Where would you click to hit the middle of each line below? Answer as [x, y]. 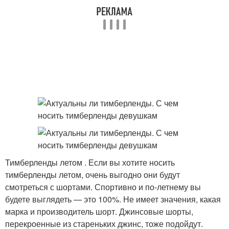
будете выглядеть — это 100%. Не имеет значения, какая [113, 199]
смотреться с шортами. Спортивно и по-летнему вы [103, 187]
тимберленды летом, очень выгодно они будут [93, 175]
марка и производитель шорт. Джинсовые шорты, [99, 211]
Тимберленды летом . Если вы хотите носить [90, 162]
